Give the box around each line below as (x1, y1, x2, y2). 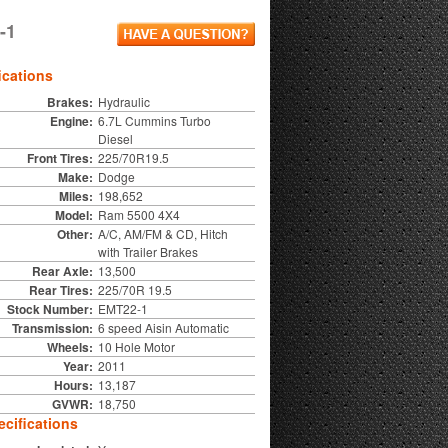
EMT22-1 (97, 299, 148, 317)
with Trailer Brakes (97, 242, 198, 260)
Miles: (58, 186, 93, 205)
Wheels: (46, 337, 93, 356)
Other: (56, 224, 93, 243)
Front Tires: (26, 148, 93, 167)
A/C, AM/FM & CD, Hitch (97, 224, 228, 242)
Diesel (97, 129, 133, 147)
